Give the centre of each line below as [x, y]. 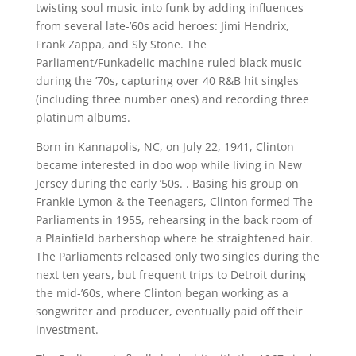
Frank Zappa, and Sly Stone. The [121, 44]
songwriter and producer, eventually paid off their [169, 311]
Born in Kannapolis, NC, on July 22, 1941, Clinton [164, 147]
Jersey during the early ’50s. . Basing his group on [167, 183]
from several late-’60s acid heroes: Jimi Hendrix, [162, 26]
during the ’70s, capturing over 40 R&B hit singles [167, 81]
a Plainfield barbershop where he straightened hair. [174, 238]
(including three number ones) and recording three [172, 99]
